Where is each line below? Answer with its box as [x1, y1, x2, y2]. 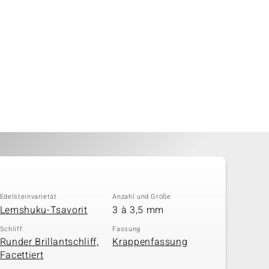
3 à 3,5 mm [112, 202, 164, 217]
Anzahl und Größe [112, 192, 171, 202]
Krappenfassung [112, 235, 188, 249]
